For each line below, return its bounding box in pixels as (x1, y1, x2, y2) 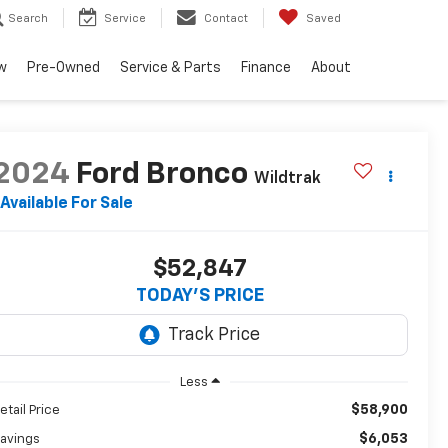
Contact (204, 13, 248, 25)
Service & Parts (120, 61, 221, 76)
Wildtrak (253, 171, 321, 188)
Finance (241, 61, 291, 76)
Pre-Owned (27, 61, 100, 76)
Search (8, 13, 48, 25)
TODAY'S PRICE (135, 287, 264, 306)
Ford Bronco (75, 160, 248, 191)
